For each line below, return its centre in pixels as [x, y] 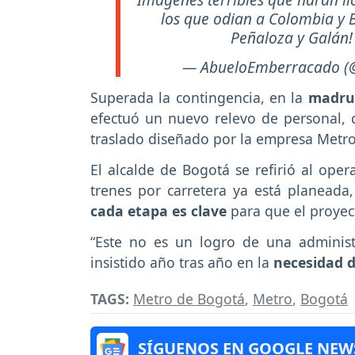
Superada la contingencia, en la [197, 97]
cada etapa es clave [158, 210]
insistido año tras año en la [180, 262]
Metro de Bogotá [189, 299]
